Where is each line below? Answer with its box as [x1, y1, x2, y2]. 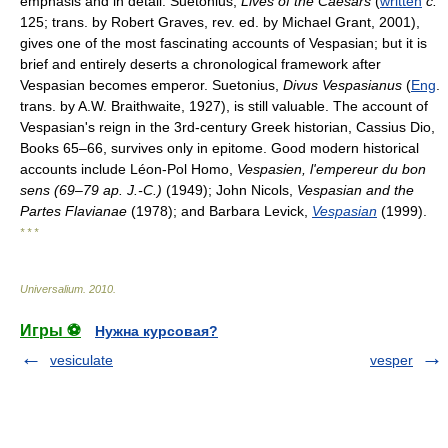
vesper [370, 352, 413, 368]
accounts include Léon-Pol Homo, [20, 161, 237, 177]
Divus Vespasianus [283, 77, 402, 93]
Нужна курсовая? [95, 323, 218, 339]
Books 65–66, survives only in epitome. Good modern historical [20, 140, 419, 156]
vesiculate [50, 352, 113, 368]
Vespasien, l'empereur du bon [237, 161, 426, 177]
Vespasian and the [297, 182, 414, 198]
